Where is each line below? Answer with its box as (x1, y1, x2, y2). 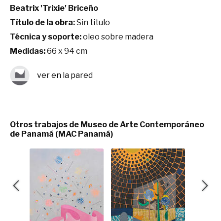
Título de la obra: (10, 17, 75, 27)
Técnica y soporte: (10, 32, 81, 41)
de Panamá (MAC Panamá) (10, 129, 113, 139)
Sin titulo (75, 17, 110, 27)
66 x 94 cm (45, 46, 87, 56)
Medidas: (10, 46, 45, 56)
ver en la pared (37, 71, 93, 80)
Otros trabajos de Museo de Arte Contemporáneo (10, 119, 204, 129)
